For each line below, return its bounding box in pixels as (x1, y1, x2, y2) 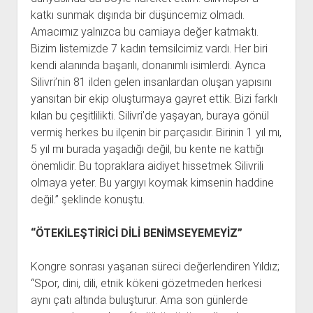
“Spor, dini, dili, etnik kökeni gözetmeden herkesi (30, 277, 261, 291)
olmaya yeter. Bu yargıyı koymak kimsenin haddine (30, 176, 274, 190)
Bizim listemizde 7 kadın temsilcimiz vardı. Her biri (30, 42, 268, 56)
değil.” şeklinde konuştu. (30, 193, 145, 207)
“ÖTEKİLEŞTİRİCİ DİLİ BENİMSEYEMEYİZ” (30, 226, 242, 240)
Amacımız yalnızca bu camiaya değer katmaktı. (30, 25, 259, 39)
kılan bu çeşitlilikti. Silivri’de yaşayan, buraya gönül (30, 109, 269, 123)
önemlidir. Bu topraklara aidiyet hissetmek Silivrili (30, 159, 263, 173)
